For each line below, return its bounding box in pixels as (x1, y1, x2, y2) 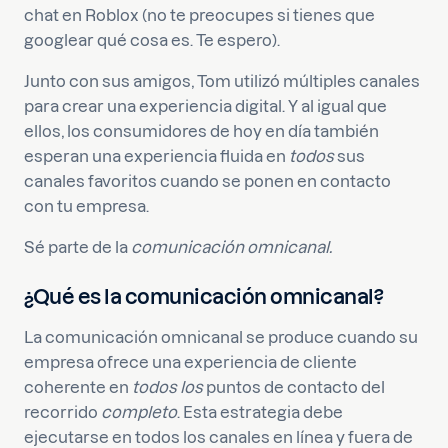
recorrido (24, 403, 101, 421)
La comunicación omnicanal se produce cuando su (24, 328, 418, 346)
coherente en (24, 378, 132, 396)
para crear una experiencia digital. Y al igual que (24, 97, 387, 115)
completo (101, 403, 177, 421)
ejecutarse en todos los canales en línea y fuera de (24, 428, 413, 446)
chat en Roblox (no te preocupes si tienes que (24, 6, 375, 24)
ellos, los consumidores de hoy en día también (24, 122, 379, 140)
